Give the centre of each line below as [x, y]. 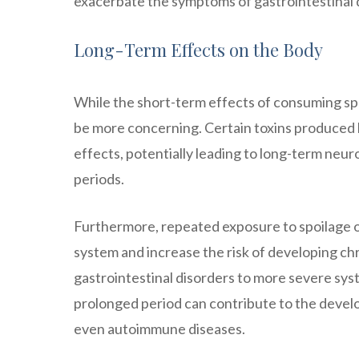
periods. [99, 179]
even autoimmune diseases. [159, 329]
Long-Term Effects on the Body [198, 50]
